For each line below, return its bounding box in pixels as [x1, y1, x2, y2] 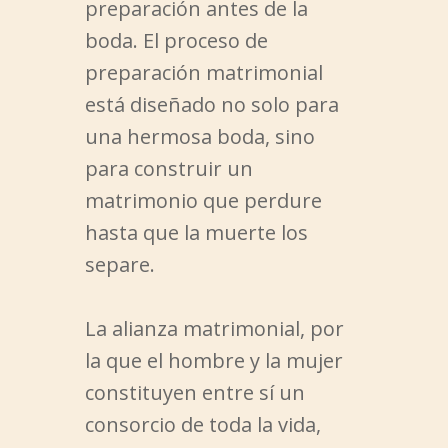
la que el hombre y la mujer [84, 347, 343, 375]
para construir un [84, 155, 253, 183]
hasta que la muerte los [84, 219, 308, 247]
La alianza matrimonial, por [84, 315, 344, 343]
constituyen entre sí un [84, 379, 305, 407]
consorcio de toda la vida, [84, 411, 321, 439]
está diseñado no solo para [84, 91, 339, 119]
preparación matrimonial [84, 59, 323, 87]
